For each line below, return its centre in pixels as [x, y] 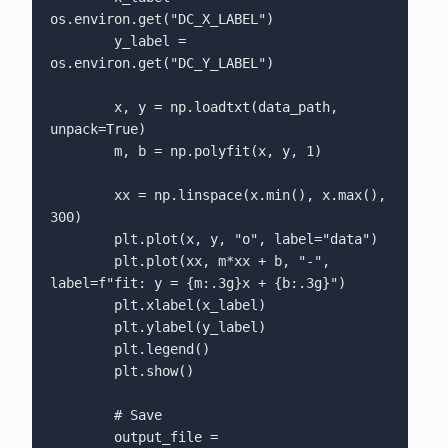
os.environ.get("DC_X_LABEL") [161, 19]
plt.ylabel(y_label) [81, 327]
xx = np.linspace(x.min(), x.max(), [81, 195]
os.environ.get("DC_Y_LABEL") [161, 63]
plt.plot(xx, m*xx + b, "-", [81, 261]
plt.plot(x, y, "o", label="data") [81, 239]
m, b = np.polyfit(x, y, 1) [81, 151]
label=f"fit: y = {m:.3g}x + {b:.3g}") [197, 283]
